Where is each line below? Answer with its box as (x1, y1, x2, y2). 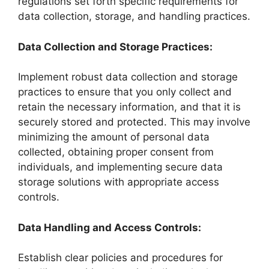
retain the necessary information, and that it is (18, 101, 241, 113)
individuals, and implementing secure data (18, 161, 223, 173)
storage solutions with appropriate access (18, 176, 219, 188)
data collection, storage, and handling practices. (18, 10, 250, 22)
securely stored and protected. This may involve (18, 116, 250, 128)
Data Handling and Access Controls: (18, 221, 201, 234)
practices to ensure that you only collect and (18, 86, 232, 98)
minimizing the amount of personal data (18, 131, 210, 143)
